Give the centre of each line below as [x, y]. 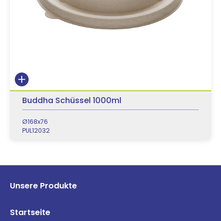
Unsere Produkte [43, 186]
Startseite [30, 212]
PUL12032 [36, 130]
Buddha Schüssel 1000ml [72, 100]
